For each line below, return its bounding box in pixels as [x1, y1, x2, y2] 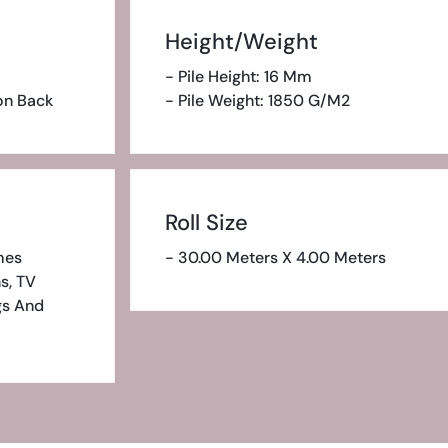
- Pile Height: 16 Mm [164, 66, 312, 87]
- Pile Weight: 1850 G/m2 [164, 90, 350, 111]
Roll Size [164, 208, 248, 237]
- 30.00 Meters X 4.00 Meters [164, 247, 386, 268]
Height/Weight [164, 27, 318, 56]
